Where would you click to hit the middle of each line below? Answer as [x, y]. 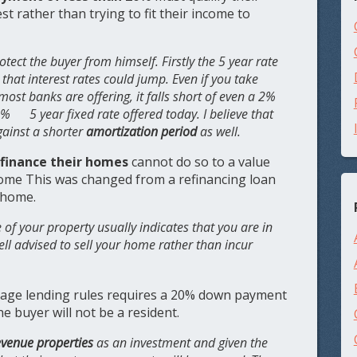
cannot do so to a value [201, 162]
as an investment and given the [181, 343]
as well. [219, 132]
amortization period [142, 132]
